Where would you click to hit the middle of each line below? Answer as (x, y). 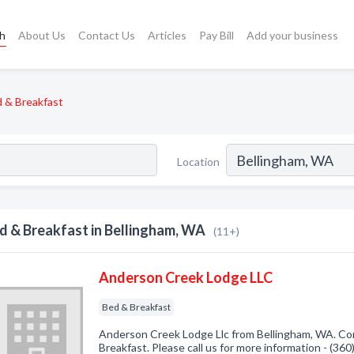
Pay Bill (217, 35)
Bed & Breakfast (137, 307)
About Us (42, 35)
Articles (168, 35)
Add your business (293, 35)
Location (198, 161)
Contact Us (107, 35)
